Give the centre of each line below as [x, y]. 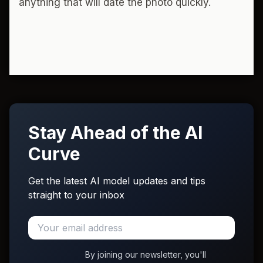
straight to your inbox [76, 195]
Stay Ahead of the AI [115, 133]
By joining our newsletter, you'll [146, 254]
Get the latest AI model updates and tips [117, 181]
